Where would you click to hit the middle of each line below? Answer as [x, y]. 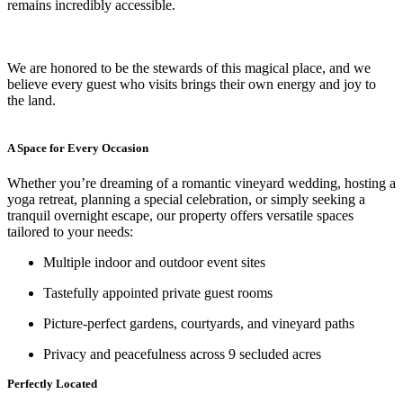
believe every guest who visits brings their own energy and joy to [192, 84]
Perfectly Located [52, 383]
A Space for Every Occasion [78, 148]
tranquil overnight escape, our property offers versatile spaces [180, 215]
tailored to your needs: [70, 231]
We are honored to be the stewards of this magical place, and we [189, 67]
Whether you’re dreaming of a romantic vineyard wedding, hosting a [201, 183]
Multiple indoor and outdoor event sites [154, 262]
